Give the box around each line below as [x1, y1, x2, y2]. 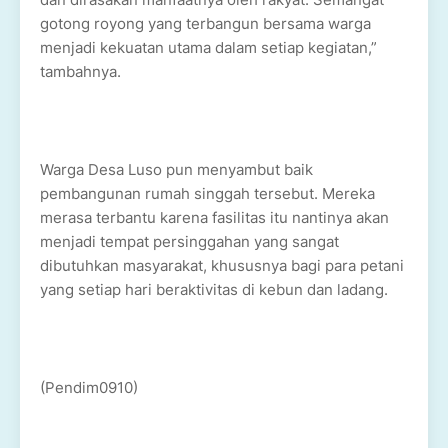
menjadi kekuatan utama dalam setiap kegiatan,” [40, 38, 377, 57]
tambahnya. [40, 62, 121, 81]
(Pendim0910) [40, 378, 138, 397]
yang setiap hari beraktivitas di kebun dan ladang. [40, 280, 388, 299]
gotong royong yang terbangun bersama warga [40, 14, 371, 33]
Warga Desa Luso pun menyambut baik [40, 160, 313, 179]
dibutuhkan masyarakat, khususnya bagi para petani [40, 256, 404, 275]
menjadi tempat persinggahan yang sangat [40, 232, 339, 251]
